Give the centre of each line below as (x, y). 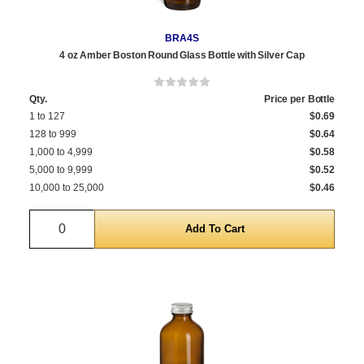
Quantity (86, 219)
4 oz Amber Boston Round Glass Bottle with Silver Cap (182, 56)
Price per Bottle (299, 100)
